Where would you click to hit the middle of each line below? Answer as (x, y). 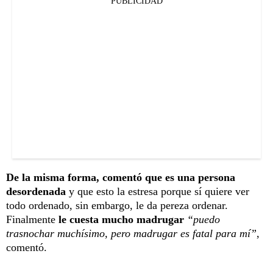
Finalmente (31, 219)
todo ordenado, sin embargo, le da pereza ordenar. (117, 205)
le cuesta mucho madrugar (120, 219)
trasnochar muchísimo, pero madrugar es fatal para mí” (131, 233)
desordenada (37, 191)
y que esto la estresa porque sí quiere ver (159, 191)
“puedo (204, 219)
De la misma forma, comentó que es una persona (121, 177)
